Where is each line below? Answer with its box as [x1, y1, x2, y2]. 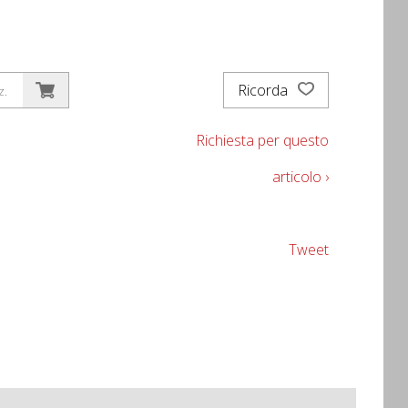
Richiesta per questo [196, 130, 329, 150]
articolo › [272, 167, 329, 187]
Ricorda [238, 80, 291, 100]
